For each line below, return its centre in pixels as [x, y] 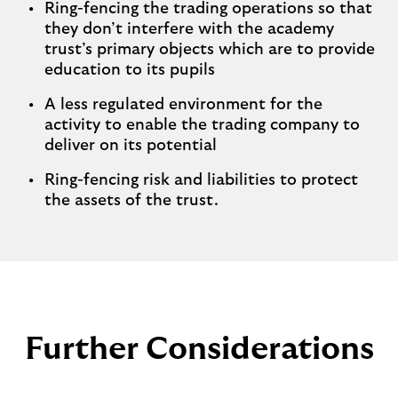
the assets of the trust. [131, 201]
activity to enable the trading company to [202, 125]
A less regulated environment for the [183, 105]
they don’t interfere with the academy [189, 29]
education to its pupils [130, 70]
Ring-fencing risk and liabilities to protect [201, 180]
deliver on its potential [131, 146]
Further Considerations [199, 349]
